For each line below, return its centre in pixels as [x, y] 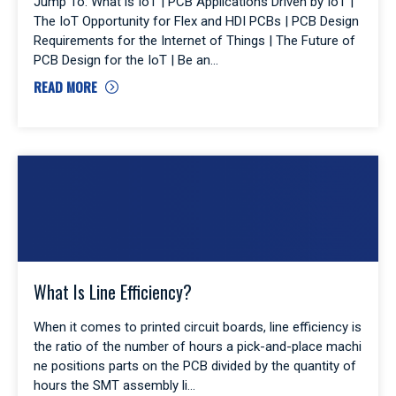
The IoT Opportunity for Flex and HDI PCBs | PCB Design [196, 21]
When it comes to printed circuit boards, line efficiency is [198, 327]
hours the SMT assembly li [110, 385]
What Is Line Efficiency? [113, 291]
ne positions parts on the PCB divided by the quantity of [195, 366]
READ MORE [65, 86]
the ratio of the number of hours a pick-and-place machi [198, 346]
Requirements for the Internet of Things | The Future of [194, 40]
